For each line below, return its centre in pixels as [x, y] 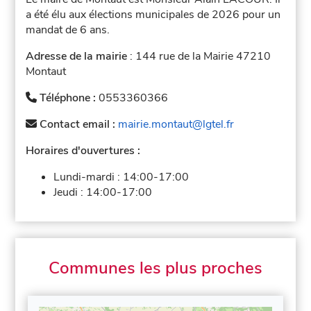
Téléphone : [68, 98]
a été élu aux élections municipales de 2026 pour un [153, 14]
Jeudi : [70, 192]
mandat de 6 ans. [68, 30]
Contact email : [78, 124]
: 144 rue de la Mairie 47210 [199, 56]
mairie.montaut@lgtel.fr [176, 124]
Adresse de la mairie [77, 56]
